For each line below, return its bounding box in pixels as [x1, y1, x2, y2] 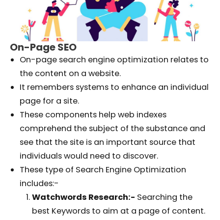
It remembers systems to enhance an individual [20, 82, 209, 93]
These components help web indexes [20, 109, 166, 121]
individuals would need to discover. [20, 150, 158, 162]
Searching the [135, 192, 192, 203]
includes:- [20, 178, 59, 190]
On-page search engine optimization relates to [20, 54, 209, 66]
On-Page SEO [10, 40, 77, 55]
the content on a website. [20, 68, 121, 80]
